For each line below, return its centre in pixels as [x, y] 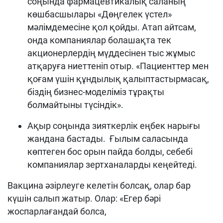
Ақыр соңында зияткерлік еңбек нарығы [114, 126]
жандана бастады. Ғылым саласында [108, 139]
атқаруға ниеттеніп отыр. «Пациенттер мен [118, 66]
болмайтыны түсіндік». [75, 105]
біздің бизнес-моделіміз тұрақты [96, 92]
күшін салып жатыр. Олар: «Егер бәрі [84, 199]
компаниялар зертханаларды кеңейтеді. [112, 165]
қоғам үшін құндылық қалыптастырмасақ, [119, 79]
